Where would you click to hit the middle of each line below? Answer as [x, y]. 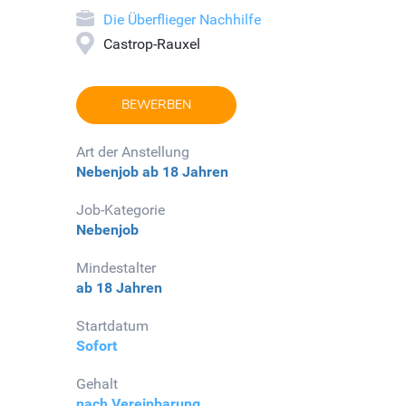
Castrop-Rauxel [152, 44]
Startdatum [112, 326]
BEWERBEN [156, 105]
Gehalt [97, 384]
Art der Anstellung [133, 152]
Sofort [97, 346]
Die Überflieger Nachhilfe [182, 20]
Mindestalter [116, 268]
